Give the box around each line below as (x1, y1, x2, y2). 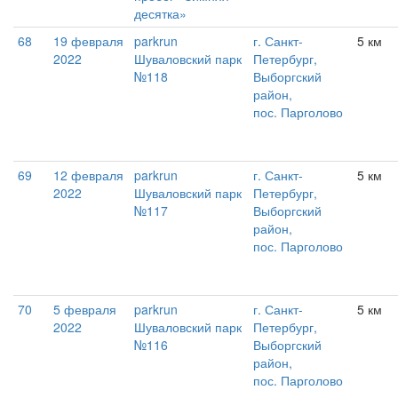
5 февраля (53, 300, 116, 319)
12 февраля (53, 166, 123, 185)
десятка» (134, 4, 187, 23)
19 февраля (53, 32, 123, 51)
